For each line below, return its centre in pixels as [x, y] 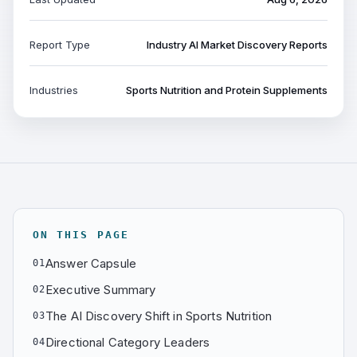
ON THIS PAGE [81, 235]
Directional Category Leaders [127, 342]
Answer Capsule [91, 263]
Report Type [60, 45]
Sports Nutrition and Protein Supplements [227, 90]
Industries [54, 90]
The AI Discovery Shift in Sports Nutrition [159, 316]
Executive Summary [100, 290]
